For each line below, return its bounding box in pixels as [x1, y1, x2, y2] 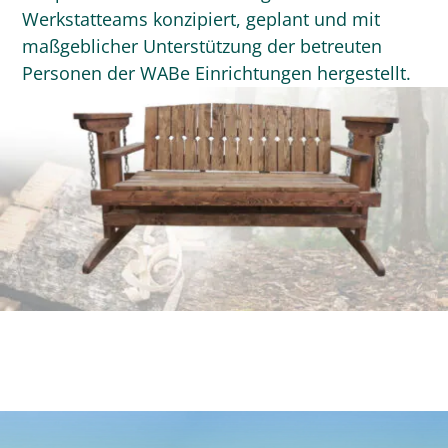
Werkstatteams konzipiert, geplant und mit [22, 6, 381, 31]
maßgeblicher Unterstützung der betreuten [22, 33, 383, 58]
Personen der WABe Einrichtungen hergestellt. [22, 60, 412, 85]
